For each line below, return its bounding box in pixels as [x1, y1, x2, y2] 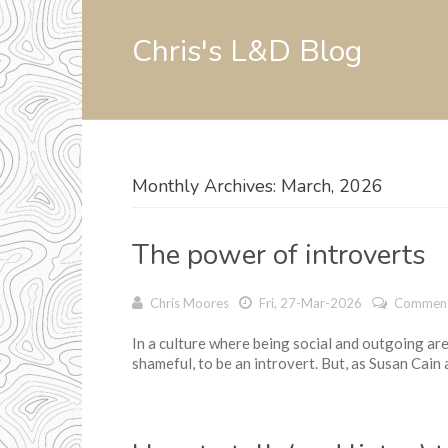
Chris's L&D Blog [132, 31, 362, 73]
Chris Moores [150, 295, 229, 311]
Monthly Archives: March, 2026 [132, 174, 383, 198]
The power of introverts [132, 236, 426, 274]
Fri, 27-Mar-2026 [256, 295, 362, 311]
